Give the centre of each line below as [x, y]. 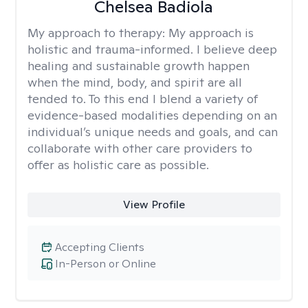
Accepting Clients [100, 247]
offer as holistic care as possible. [118, 165]
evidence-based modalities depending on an [152, 115]
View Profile [154, 205]
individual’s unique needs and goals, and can [153, 132]
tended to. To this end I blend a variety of [143, 99]
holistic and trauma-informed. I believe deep [152, 49]
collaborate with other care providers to [140, 148]
